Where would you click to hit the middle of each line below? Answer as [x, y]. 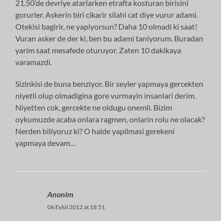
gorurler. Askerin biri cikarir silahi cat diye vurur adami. [107, 14]
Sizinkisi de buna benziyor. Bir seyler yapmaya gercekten [110, 83]
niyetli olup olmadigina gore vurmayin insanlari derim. [106, 95]
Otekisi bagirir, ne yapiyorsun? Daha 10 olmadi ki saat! [107, 26]
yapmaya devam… [46, 143]
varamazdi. [34, 62]
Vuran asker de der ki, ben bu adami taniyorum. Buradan [110, 38]
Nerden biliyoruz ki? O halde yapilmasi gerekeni [95, 131]
